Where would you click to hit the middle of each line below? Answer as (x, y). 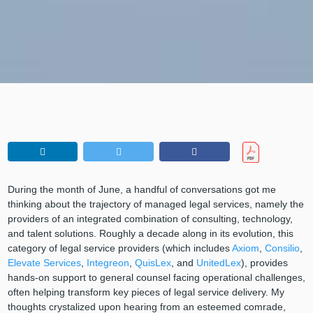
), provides (264, 263)
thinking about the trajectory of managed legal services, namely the (155, 204)
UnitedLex (218, 263)
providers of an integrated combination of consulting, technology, (150, 219)
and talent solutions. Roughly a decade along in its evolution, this (150, 233)
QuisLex (153, 263)
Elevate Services (44, 263)
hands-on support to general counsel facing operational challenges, (156, 277)
